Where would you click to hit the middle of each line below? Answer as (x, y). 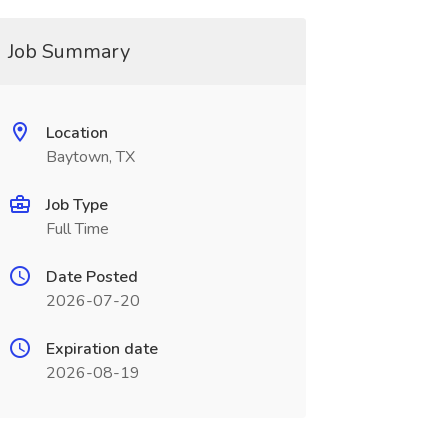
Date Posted (91, 277)
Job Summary (68, 51)
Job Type (76, 205)
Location (76, 133)
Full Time (77, 229)
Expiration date (101, 349)
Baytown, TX (90, 157)
